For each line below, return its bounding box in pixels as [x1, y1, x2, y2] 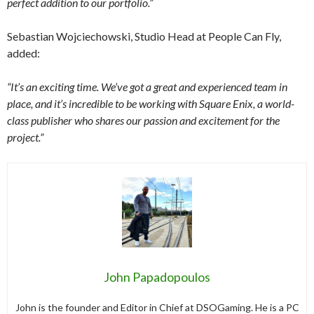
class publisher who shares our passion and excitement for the [7, 113, 280, 127]
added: [7, 46, 40, 60]
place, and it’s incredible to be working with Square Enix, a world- [7, 96, 294, 110]
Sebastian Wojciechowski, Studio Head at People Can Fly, [7, 29, 281, 43]
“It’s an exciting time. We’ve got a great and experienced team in [7, 79, 287, 93]
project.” [7, 130, 43, 144]
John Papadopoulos [104, 268, 210, 285]
